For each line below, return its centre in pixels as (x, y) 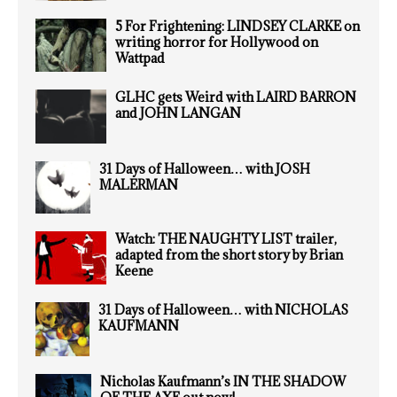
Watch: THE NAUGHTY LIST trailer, (226, 239)
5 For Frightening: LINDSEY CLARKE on (237, 27)
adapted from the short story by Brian (229, 255)
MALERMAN (139, 184)
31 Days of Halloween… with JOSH (205, 168)
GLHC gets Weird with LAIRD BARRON (236, 97)
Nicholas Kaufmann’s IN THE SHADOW (223, 382)
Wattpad (140, 58)
